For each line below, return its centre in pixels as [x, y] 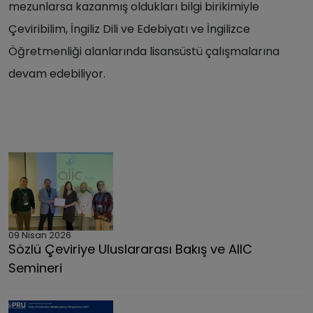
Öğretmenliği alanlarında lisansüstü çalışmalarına [144, 51]
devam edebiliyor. [57, 74]
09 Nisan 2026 [40, 235]
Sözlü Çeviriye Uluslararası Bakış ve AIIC [130, 249]
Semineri [35, 268]
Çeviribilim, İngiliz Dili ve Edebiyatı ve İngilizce [129, 29]
